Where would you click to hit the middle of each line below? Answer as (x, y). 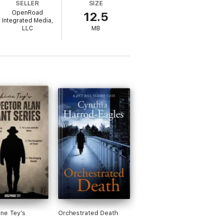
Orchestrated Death (88, 213)
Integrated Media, (27, 21)
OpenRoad (28, 13)
